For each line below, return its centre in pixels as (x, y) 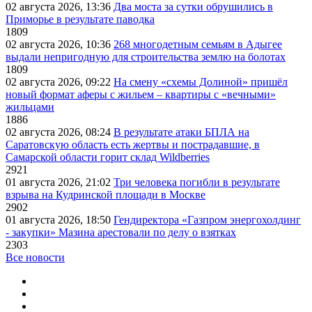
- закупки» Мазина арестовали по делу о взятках (121, 233)
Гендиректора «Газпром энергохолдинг (207, 220)
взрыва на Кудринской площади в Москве (106, 195)
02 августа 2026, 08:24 (60, 132)
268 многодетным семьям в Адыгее (198, 45)
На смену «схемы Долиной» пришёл (201, 82)
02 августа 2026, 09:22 (60, 82)
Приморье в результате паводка (80, 19)
